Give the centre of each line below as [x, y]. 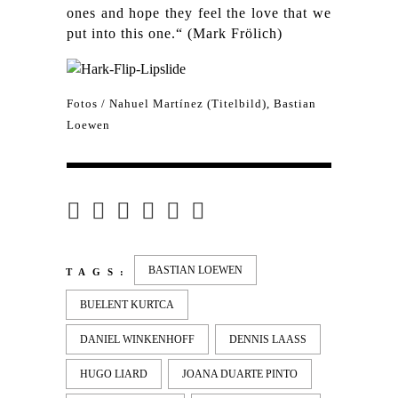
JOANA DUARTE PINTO [240, 374]
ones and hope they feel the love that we [199, 13]
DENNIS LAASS [265, 339]
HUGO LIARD [114, 374]
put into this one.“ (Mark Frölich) [175, 34]
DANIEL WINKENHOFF [137, 339]
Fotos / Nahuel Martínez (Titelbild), [170, 104]
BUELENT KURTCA [127, 304]
